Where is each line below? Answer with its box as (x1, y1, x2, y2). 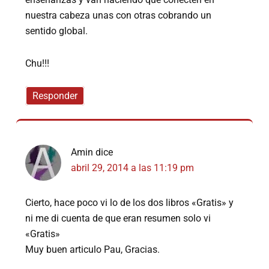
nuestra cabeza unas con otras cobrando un (25, 10, 212, 22)
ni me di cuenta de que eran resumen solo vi (25, 213, 211, 225)
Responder (32, 90, 78, 102)
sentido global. (25, 25, 88, 37)
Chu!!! (25, 58, 50, 70)
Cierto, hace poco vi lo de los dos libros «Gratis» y (25, 197, 234, 209)
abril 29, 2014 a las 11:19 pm (71, 162, 195, 174)
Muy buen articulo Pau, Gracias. (25, 244, 160, 256)
